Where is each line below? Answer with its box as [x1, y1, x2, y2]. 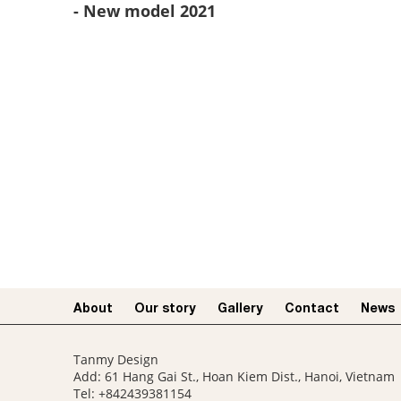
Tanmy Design [73, 350, 158, 368]
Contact [285, 299, 339, 315]
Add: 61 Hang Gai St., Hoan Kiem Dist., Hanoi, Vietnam [73, 367, 395, 385]
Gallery [218, 299, 263, 315]
